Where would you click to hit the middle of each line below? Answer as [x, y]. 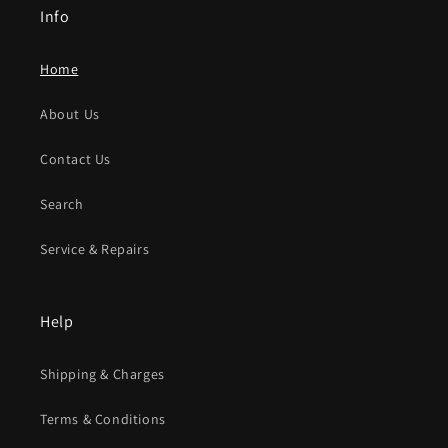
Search [62, 204]
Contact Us [75, 159]
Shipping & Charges [102, 374]
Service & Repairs [95, 249]
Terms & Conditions [103, 419]
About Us [70, 114]
